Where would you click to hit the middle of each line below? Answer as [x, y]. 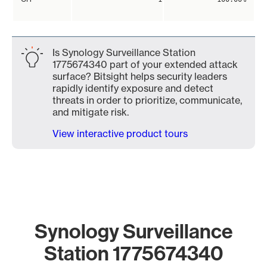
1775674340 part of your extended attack [145, 64]
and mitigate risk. [91, 112]
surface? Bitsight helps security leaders [140, 76]
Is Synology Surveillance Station [124, 52]
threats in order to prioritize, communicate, [147, 100]
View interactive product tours [120, 133]
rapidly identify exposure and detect [133, 88]
